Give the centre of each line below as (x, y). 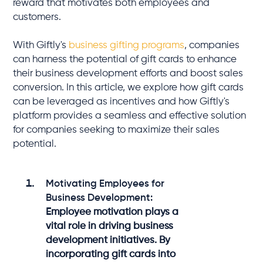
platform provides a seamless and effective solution (130, 116)
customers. (37, 17)
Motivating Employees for (105, 184)
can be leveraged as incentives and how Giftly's (122, 102)
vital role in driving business (110, 226)
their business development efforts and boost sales (128, 73)
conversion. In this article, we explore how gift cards (129, 87)
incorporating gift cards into (111, 254)
